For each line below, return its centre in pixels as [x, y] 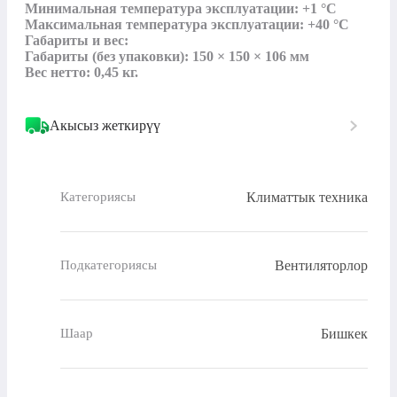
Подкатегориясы [109, 265]
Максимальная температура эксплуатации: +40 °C [187, 24]
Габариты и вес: [77, 40]
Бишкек [344, 333]
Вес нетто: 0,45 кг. [82, 72]
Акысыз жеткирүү [105, 125]
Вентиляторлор [321, 265]
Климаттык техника [307, 197]
